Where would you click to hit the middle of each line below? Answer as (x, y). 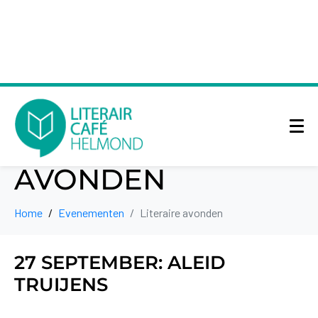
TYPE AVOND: (113, 111)
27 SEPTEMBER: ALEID (120, 262)
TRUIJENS (61, 284)
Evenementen (91, 212)
